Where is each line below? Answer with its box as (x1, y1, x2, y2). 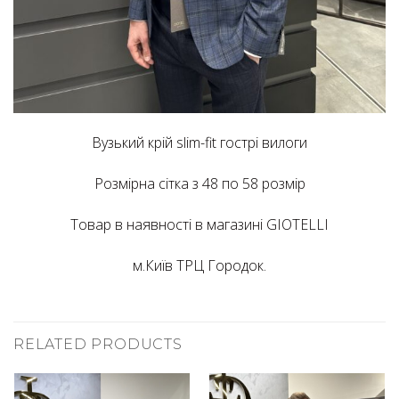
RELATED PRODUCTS (13, 336, 183, 354)
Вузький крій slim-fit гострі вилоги (92, 133, 307, 153)
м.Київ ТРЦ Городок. (133, 255, 266, 275)
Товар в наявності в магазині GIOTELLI (70, 214, 329, 234)
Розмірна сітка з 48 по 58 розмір (94, 174, 305, 194)
